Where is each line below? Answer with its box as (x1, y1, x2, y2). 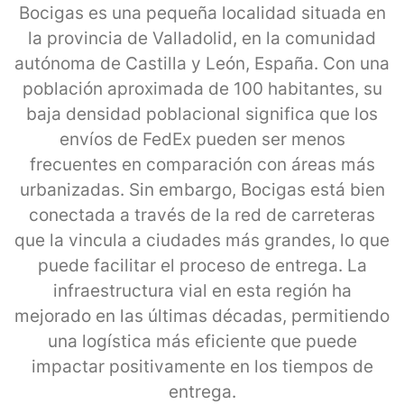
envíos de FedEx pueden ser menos (59, 128, 345, 150)
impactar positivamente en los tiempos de (31, 355, 373, 377)
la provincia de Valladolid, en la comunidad (28, 27, 376, 49)
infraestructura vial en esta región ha (52, 280, 352, 301)
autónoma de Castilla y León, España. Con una (14, 52, 390, 74)
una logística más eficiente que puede (47, 330, 357, 352)
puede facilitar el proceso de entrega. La (37, 254, 367, 276)
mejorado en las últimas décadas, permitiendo (14, 305, 390, 326)
